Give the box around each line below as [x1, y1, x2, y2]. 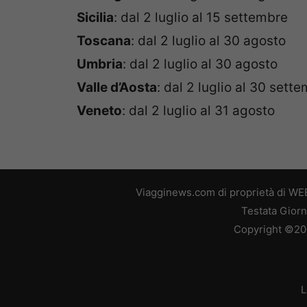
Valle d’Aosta [77, 79, 157, 95]
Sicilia [77, 9, 114, 25]
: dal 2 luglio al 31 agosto [122, 102, 275, 119]
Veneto [77, 102, 122, 119]
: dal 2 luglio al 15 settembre [114, 9, 288, 25]
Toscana [77, 32, 131, 49]
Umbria [77, 56, 123, 72]
